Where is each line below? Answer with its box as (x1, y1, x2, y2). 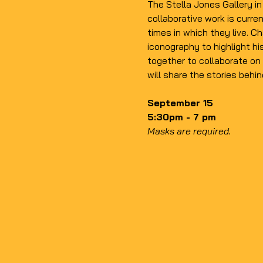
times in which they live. (147, 26, 251, 39)
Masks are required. (147, 125, 231, 137)
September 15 (147, 97, 213, 109)
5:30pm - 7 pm (147, 111, 216, 123)
